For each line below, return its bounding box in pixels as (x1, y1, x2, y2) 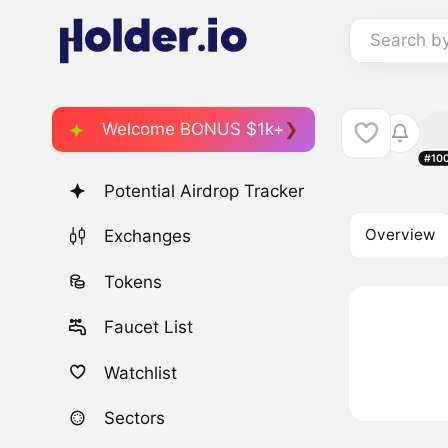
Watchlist (104, 362, 178, 383)
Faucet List (104, 317, 194, 338)
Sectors (104, 407, 166, 428)
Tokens (104, 271, 163, 292)
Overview (365, 225, 436, 245)
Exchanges (104, 226, 192, 247)
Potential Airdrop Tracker (104, 181, 305, 202)
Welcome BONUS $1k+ (102, 118, 284, 139)
